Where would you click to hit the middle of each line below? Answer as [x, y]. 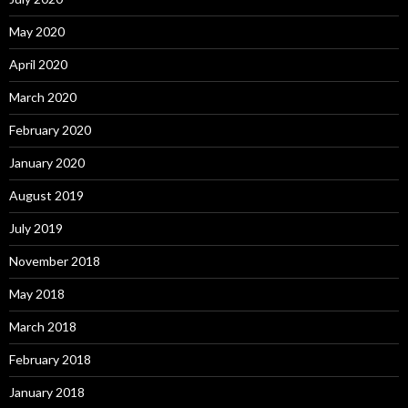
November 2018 [55, 260]
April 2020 [38, 64]
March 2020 [43, 97]
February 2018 [50, 359]
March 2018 [43, 326]
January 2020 [47, 162]
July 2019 [36, 228]
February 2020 [50, 129]
